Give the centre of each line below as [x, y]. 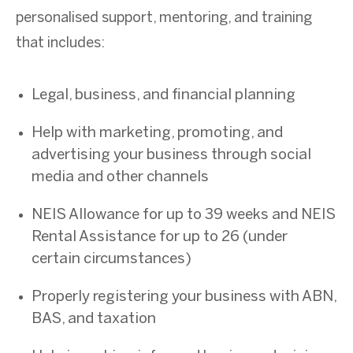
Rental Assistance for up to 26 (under [160, 237]
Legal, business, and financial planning [163, 95]
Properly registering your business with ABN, [184, 297]
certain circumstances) [111, 259]
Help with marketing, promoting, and [157, 133]
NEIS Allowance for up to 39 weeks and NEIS [184, 215]
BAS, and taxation [94, 319]
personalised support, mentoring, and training [164, 18]
